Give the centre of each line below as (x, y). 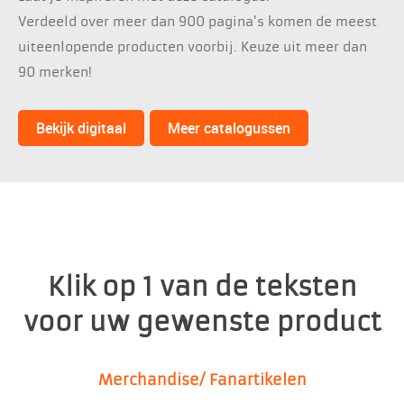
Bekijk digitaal (81, 128)
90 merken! (55, 72)
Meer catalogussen (229, 128)
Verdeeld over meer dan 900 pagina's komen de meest (197, 22)
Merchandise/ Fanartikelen (202, 380)
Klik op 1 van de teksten (202, 287)
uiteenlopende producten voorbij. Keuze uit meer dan (193, 47)
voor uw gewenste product (202, 322)
